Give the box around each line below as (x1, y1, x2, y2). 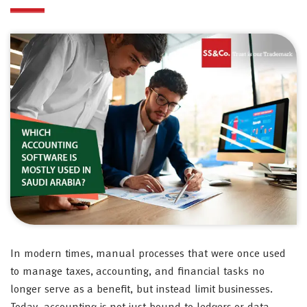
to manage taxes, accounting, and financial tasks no (10, 266, 265, 278)
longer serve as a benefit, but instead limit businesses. (10, 284, 273, 295)
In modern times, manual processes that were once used (10, 248, 286, 260)
